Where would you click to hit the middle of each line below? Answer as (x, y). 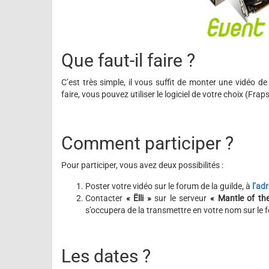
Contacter (106, 198)
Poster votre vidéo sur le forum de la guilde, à (169, 186)
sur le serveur (180, 198)
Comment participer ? (147, 143)
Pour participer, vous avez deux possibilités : (142, 165)
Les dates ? (106, 256)
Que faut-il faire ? (128, 60)
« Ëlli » (138, 198)
